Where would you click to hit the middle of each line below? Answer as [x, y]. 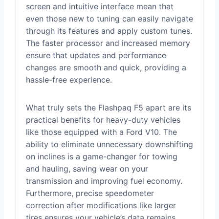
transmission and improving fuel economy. [104, 181]
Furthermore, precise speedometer [90, 193]
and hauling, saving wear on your [87, 169]
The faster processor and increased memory [108, 43]
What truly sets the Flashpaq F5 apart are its [109, 108]
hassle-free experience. [69, 80]
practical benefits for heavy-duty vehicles [103, 120]
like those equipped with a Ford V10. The [101, 132]
